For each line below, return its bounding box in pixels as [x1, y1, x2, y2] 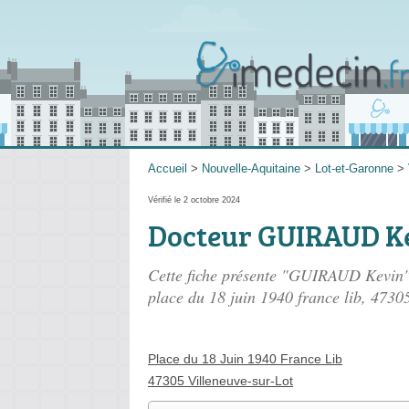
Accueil [148, 162, 187, 175]
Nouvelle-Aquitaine [202, 162, 300, 175]
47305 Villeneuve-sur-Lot [148, 373, 293, 388]
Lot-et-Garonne [315, 162, 393, 175]
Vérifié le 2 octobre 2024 [148, 195, 240, 204]
